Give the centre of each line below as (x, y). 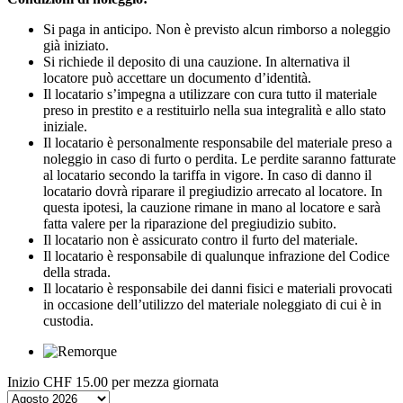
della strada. (77, 272)
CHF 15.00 (76, 381)
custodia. (68, 320)
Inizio (23, 381)
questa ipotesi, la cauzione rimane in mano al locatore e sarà (212, 207)
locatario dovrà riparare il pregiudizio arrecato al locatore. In (213, 191)
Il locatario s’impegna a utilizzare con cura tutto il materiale (210, 94)
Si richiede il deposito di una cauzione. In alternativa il (197, 61)
